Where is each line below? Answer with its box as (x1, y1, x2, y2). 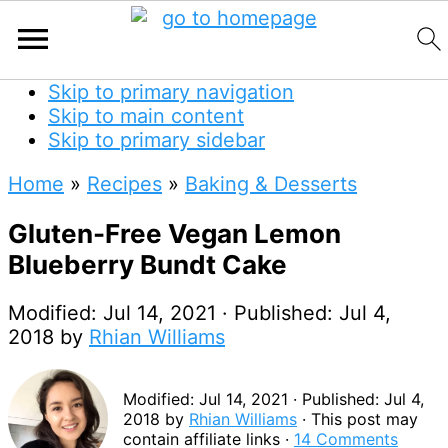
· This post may (297, 409, 418, 430)
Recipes (87, 172, 162, 196)
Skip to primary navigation (48, 80, 294, 104)
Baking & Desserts (185, 172, 357, 196)
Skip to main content (48, 104, 244, 128)
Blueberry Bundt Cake (8, 248, 287, 280)
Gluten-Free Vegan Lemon (8, 217, 341, 249)
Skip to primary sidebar (48, 128, 265, 152)
